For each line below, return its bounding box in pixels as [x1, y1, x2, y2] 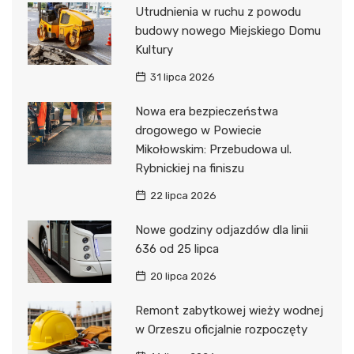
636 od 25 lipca [134, 241, 219, 256]
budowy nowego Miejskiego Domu [134, 23, 321, 38]
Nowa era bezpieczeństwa [134, 104, 278, 119]
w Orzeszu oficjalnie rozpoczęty [134, 322, 307, 337]
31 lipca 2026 [149, 70, 215, 83]
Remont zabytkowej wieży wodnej [134, 303, 323, 318]
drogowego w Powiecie [134, 122, 262, 137]
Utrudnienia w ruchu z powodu [134, 4, 301, 19]
